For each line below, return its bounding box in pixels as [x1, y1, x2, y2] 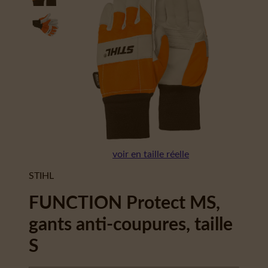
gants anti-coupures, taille [29, 216, 233, 234]
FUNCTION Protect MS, [29, 194, 220, 212]
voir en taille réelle [112, 150, 189, 159]
